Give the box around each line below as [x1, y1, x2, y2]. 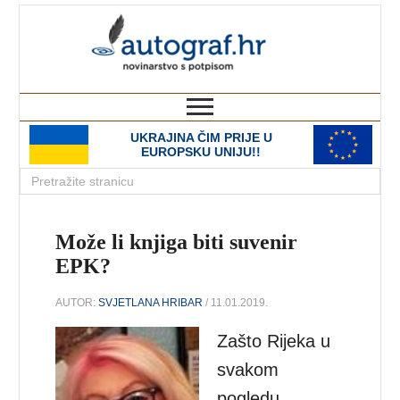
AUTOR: [55, 296, 99, 309]
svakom [217, 359, 279, 379]
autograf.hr [227, 5, 380, 37]
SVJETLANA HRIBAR [98, 296, 204, 309]
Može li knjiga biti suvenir [55, 230, 298, 254]
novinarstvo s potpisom [234, 77, 380, 92]
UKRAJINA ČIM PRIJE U [129, 130, 272, 145]
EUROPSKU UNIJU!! [141, 145, 261, 159]
